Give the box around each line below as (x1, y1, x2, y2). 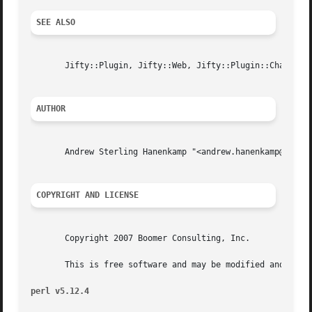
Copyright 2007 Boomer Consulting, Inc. (31, 233, 251, 244)
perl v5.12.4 (31, 286, 90, 297)
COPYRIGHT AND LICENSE (36, 190, 139, 201)
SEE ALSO (36, 17, 76, 28)
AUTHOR (36, 104, 66, 114)
